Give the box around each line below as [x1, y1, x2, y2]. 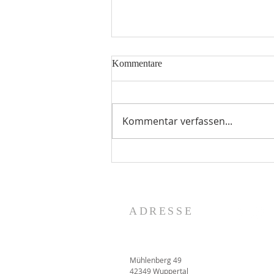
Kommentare [112, 57, 162, 68]
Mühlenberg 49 [130, 254, 182, 265]
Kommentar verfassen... [122, 114, 232, 128]
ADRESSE [129, 204, 194, 217]
